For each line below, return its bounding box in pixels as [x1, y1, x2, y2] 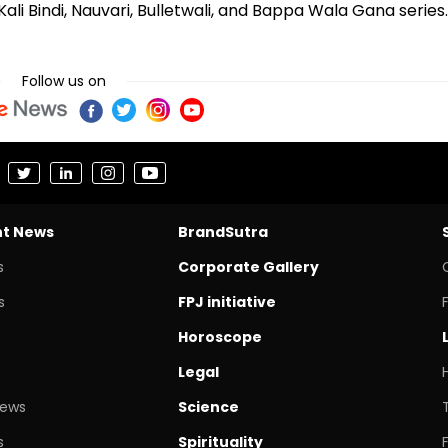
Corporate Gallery [177, 256, 319, 277]
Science [177, 396, 239, 417]
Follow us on [22, 70, 106, 91]
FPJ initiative [177, 291, 276, 312]
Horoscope [177, 326, 262, 347]
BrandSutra [177, 221, 268, 242]
